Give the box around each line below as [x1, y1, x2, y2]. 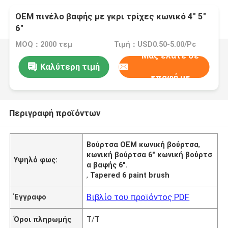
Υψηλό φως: [14, 155, 58, 164]
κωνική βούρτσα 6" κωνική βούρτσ [87, 150, 213, 159]
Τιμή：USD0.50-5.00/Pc [113, 40, 196, 49]
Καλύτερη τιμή [40, 61, 100, 72]
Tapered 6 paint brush [90, 170, 170, 179]
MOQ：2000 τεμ [15, 40, 73, 49]
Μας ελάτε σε [141, 50, 199, 61]
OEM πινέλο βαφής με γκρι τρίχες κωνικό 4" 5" [15, 11, 207, 22]
